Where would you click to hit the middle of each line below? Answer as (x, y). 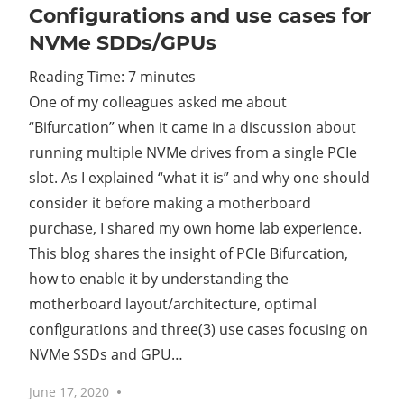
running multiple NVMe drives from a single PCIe (193, 153)
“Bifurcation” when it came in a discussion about (193, 128)
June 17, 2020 (69, 391)
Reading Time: (78, 77)
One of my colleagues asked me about (158, 102)
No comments (169, 391)
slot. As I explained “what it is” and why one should (199, 178)
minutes (168, 77)
